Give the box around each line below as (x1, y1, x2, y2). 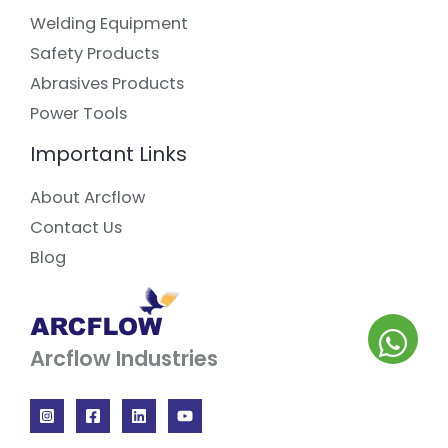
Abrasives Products (30, 72, 184, 96)
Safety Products (30, 42, 159, 66)
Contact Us (30, 216, 122, 240)
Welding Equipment (30, 12, 188, 36)
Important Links (30, 140, 187, 169)
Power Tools (30, 102, 127, 126)
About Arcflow (30, 186, 145, 210)
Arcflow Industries (30, 344, 218, 374)
